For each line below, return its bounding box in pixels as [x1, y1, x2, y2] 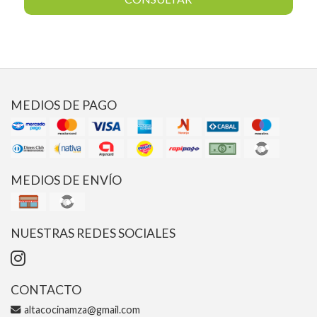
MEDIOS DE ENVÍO [11, 173, 122, 188]
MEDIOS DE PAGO [11, 98, 117, 113]
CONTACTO [11, 282, 81, 298]
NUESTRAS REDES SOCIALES [11, 226, 175, 241]
